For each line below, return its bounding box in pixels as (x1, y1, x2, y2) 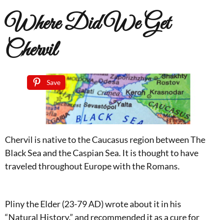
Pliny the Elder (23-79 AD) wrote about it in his (5, 198, 181, 209)
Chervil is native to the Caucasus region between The (5, 134, 205, 145)
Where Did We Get (5, 10, 170, 38)
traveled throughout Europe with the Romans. (5, 160, 180, 171)
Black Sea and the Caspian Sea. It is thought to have (5, 147, 198, 158)
